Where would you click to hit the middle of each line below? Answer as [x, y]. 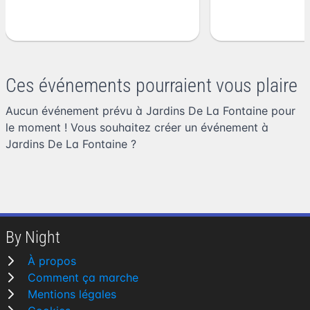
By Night [33, 238]
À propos [52, 261]
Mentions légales [72, 294]
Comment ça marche [83, 278]
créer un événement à [211, 128]
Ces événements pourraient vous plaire [152, 86]
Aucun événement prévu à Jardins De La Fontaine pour [151, 111]
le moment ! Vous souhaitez [80, 128]
